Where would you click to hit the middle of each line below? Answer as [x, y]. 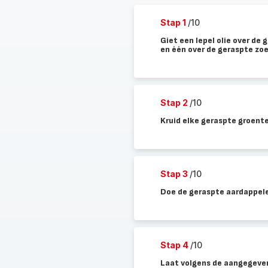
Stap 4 [175, 245]
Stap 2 [175, 103]
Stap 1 [174, 22]
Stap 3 [175, 174]
